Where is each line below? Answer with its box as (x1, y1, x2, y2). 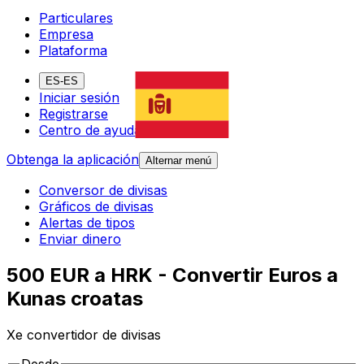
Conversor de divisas (39, 182, 167, 199)
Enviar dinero (39, 231, 121, 248)
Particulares (39, 10, 113, 27)
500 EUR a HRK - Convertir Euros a (6, 263, 338, 288)
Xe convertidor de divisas (6, 327, 161, 344)
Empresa (39, 26, 93, 43)
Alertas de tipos (39, 214, 135, 232)
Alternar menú (145, 154, 211, 167)
